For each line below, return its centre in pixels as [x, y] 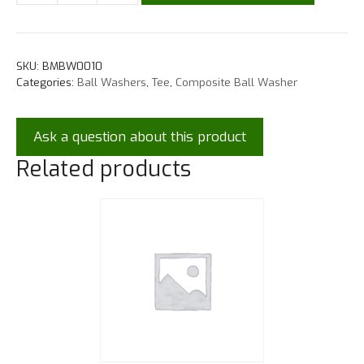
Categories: [47, 82]
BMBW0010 [72, 66]
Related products [104, 169]
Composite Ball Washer [236, 82]
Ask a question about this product [140, 137]
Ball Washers [112, 82]
